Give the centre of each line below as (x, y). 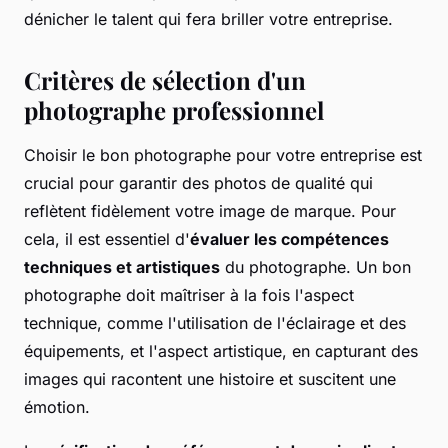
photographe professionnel (174, 110)
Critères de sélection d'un (165, 80)
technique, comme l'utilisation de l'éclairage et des (215, 323)
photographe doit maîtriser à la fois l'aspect (189, 295)
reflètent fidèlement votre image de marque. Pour (210, 211)
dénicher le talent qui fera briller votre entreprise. (208, 19)
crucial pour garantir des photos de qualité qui (198, 183)
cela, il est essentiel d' (107, 239)
